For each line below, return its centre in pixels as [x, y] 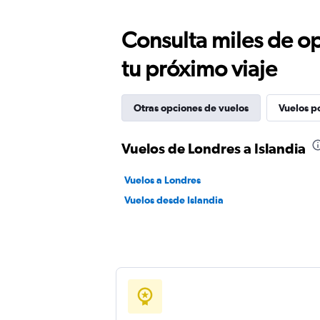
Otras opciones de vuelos [191, 108]
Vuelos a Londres [162, 180]
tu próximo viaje [199, 68]
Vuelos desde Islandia [174, 200]
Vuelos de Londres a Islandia [214, 148]
